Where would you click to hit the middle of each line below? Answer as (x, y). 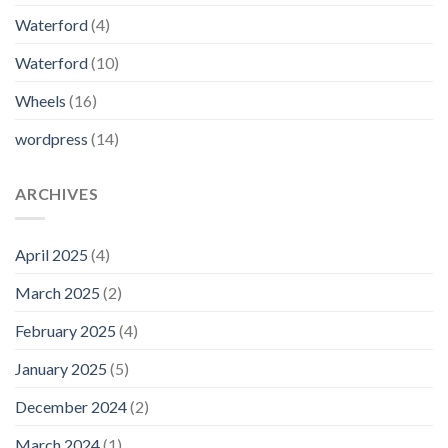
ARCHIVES (57, 194)
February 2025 (65, 330)
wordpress (51, 139)
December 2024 (71, 406)
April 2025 (51, 254)
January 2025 (61, 368)
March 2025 (57, 292)
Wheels (40, 101)
